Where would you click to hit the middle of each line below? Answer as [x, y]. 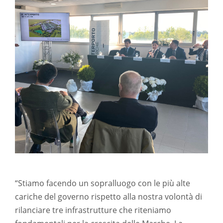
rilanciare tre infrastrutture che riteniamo [93, 210]
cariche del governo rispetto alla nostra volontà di [109, 197]
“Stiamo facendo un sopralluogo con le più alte [103, 183]
